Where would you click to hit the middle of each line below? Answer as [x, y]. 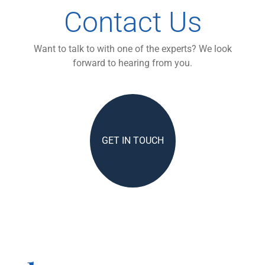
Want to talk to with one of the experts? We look [132, 49]
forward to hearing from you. [132, 63]
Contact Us [132, 22]
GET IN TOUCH [132, 141]
